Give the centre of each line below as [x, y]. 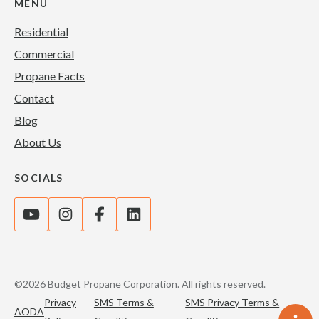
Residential [41, 31]
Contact [34, 98]
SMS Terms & [124, 302]
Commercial [44, 53]
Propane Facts [49, 75]
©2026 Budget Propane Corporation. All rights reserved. [140, 283]
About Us [38, 142]
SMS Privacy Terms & [232, 302]
